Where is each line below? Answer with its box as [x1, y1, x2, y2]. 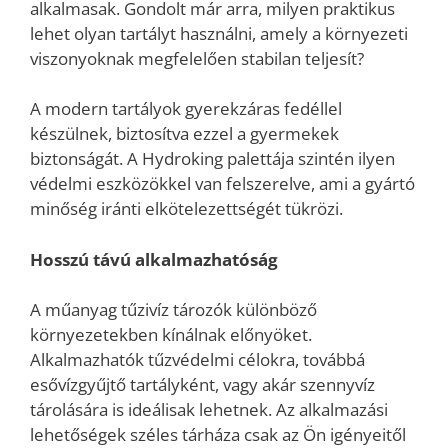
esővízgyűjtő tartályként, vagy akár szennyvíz [30, 373, 375, 396]
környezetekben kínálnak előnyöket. [30, 323, 312, 346]
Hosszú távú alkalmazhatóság [30, 247, 278, 271]
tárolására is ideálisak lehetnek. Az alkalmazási [30, 398, 388, 421]
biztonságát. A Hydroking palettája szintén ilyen [30, 147, 395, 170]
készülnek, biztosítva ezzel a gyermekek [30, 122, 339, 145]
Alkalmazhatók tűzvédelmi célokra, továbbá [30, 348, 365, 371]
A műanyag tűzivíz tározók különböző [30, 298, 317, 321]
